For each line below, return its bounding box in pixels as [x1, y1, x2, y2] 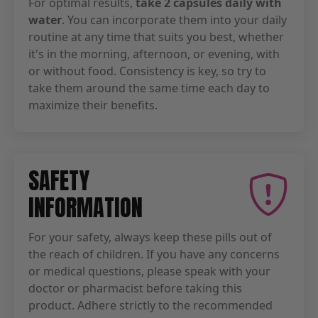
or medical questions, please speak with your [28, 263, 270, 279]
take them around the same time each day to [28, 79, 270, 96]
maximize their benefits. [28, 97, 158, 113]
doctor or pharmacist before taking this [28, 280, 242, 296]
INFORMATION [28, 190, 143, 225]
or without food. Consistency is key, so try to [28, 62, 266, 79]
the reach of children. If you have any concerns [28, 246, 280, 262]
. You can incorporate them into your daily [62, 11, 287, 28]
